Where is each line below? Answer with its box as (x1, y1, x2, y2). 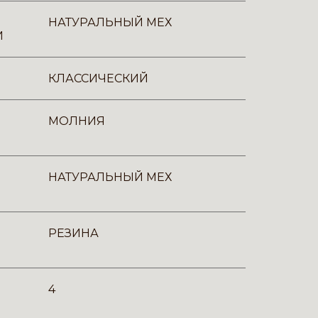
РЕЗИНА (48, 226, 99, 240)
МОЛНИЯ (48, 114, 105, 128)
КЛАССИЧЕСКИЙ (48, 72, 148, 85)
